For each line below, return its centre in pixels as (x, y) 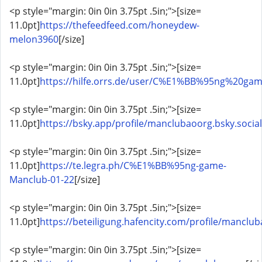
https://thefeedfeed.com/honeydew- (120, 25)
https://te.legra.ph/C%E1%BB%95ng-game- (133, 166)
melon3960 (34, 39)
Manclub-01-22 (42, 180)
